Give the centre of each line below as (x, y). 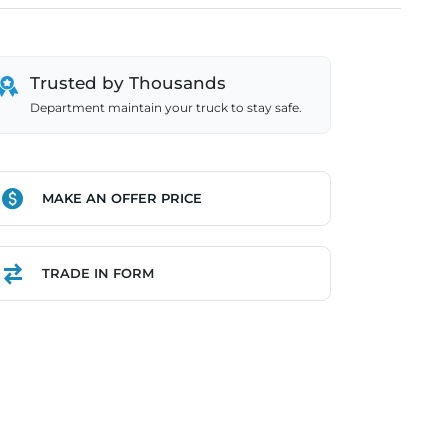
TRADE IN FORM (97, 273)
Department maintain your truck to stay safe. (165, 107)
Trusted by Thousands (127, 83)
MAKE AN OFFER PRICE (121, 198)
